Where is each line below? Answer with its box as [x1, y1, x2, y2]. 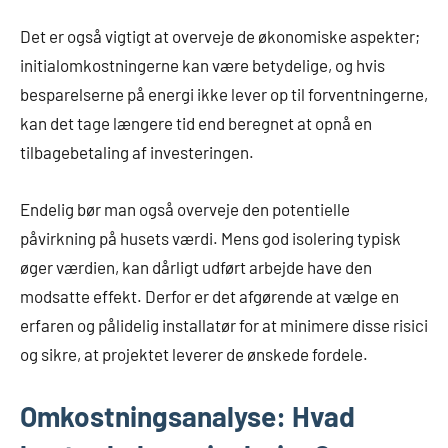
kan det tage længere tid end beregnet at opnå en [20, 113, 372, 134]
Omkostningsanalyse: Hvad [20, 399, 355, 434]
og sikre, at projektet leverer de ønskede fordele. [20, 344, 368, 365]
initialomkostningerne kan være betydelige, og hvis [20, 55, 385, 76]
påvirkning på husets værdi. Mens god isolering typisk [20, 228, 401, 249]
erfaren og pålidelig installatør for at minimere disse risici [20, 315, 428, 336]
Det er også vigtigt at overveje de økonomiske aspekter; [20, 26, 420, 47]
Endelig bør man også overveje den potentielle [20, 199, 350, 220]
